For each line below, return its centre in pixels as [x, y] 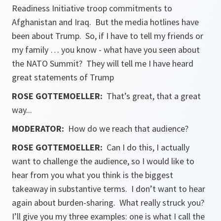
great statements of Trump [63, 77]
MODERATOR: [40, 129]
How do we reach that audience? [128, 129]
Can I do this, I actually [148, 147]
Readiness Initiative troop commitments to [92, 8]
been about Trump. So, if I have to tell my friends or [108, 36]
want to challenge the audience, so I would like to [103, 161]
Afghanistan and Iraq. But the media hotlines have [105, 22]
